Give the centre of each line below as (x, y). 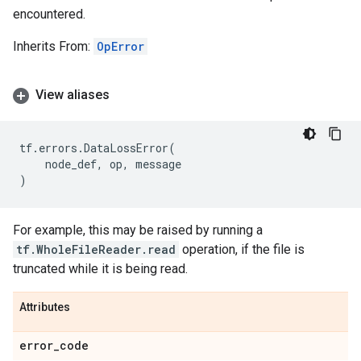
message (158, 164)
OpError (120, 46)
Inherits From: (53, 46)
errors (58, 148)
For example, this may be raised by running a (138, 230)
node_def (71, 164)
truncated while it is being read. (100, 269)
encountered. (49, 14)
